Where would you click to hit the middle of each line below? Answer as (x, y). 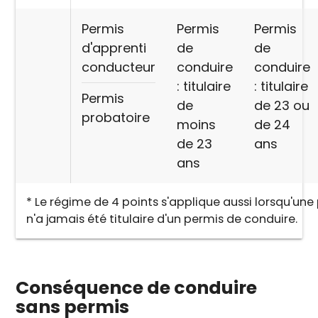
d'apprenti (114, 48)
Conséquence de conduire (137, 288)
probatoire (116, 117)
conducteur (119, 67)
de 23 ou (282, 105)
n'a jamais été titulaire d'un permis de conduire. (162, 219)
